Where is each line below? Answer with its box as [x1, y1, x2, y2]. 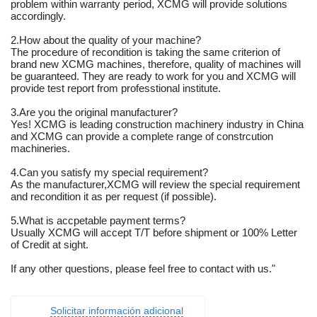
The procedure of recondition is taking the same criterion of [11, 46, 280, 59]
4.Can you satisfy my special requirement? [11, 166, 208, 179]
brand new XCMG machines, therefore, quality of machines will [11, 58, 301, 71]
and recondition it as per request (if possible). [11, 190, 217, 203]
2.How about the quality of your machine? [11, 34, 201, 47]
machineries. [11, 142, 70, 155]
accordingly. [11, 10, 66, 23]
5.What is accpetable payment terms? [11, 214, 185, 227]
